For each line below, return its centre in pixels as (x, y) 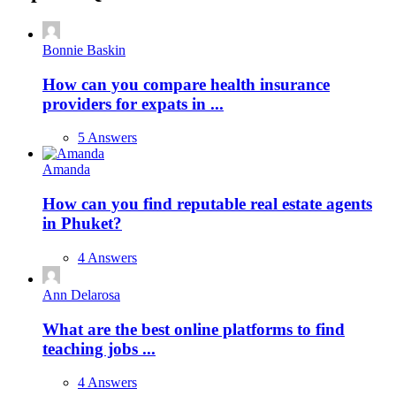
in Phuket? (82, 224)
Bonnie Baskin (84, 49)
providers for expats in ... (133, 103)
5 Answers (107, 138)
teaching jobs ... (99, 348)
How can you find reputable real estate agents (207, 204)
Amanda (66, 170)
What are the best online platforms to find (194, 329)
